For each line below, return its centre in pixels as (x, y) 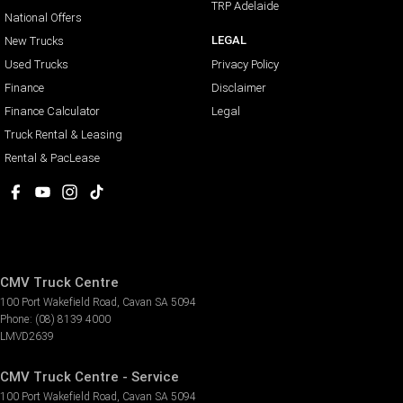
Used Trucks (36, 64)
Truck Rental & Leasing (63, 134)
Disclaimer (238, 87)
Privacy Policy (245, 64)
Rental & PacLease (52, 157)
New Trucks (34, 40)
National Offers (43, 17)
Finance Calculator (52, 111)
